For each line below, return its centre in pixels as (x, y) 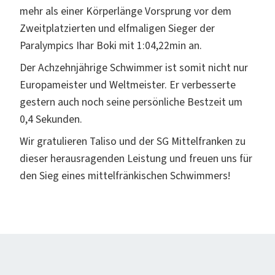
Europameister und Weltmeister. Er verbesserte (128, 85)
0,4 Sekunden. (52, 119)
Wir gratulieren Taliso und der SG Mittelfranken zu (133, 141)
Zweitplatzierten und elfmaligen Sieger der (117, 28)
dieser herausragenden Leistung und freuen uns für (136, 158)
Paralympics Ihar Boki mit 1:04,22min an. (111, 45)
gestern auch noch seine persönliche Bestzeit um (131, 102)
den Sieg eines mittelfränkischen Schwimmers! (125, 176)
